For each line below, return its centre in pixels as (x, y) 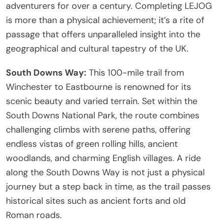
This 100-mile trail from (135, 72)
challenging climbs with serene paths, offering (98, 129)
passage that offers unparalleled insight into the (103, 34)
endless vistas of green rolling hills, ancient (92, 144)
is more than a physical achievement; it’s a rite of (105, 20)
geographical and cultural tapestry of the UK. (97, 48)
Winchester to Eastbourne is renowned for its (98, 87)
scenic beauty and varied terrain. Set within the (102, 101)
